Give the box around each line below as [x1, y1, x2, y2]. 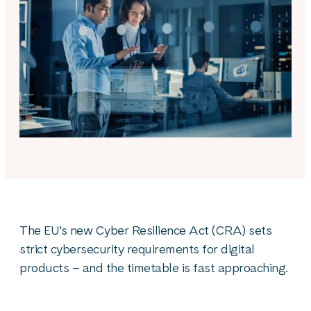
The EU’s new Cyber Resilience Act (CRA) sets [19, 223, 271, 237]
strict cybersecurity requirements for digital [19, 242, 255, 256]
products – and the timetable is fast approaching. [19, 260, 288, 275]
